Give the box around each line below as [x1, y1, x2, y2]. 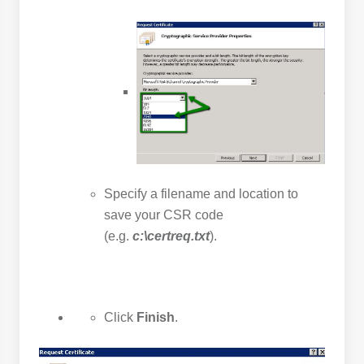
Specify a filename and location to [104, 187, 298, 201]
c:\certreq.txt [132, 229, 210, 244]
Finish [136, 310, 175, 325]
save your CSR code [104, 208, 223, 223]
